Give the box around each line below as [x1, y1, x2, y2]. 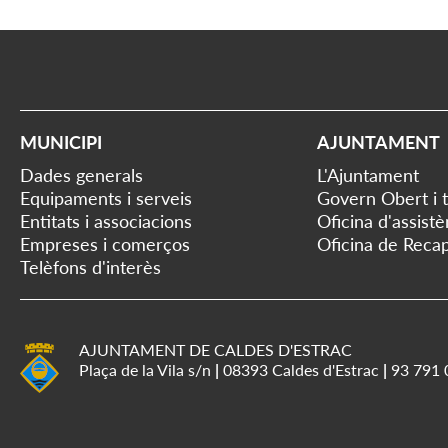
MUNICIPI [20, 131, 102, 153]
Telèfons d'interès [20, 256, 161, 278]
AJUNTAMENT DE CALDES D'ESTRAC [79, 340, 352, 359]
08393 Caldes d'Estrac [219, 360, 383, 379]
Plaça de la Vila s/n [79, 360, 215, 379]
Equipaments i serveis [20, 187, 192, 209]
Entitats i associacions [20, 210, 192, 232]
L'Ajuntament [317, 164, 419, 186]
